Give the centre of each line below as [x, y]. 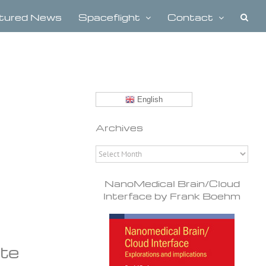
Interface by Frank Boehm [172, 196]
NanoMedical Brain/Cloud [172, 184]
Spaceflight [109, 17]
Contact [190, 17]
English [149, 99]
